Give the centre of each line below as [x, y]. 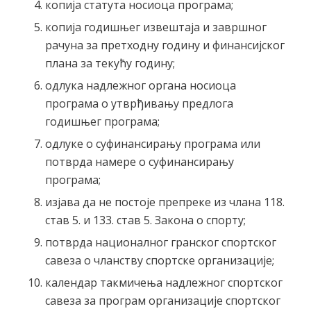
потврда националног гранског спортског [160, 242]
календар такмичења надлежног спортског [163, 282]
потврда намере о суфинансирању [139, 161]
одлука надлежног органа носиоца [140, 85]
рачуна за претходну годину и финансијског [165, 45]
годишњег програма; [102, 121]
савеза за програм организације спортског [162, 300]
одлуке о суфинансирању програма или [152, 143]
